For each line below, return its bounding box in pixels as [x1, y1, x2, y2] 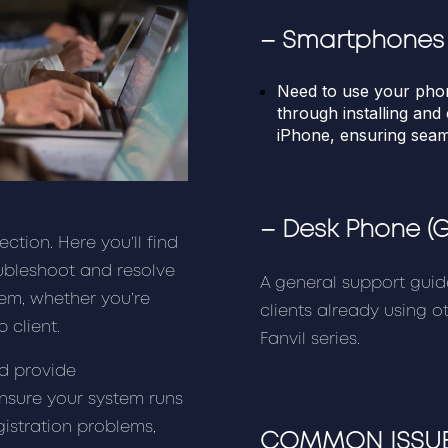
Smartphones [281, 30, 444, 52]
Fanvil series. [259, 331, 360, 347]
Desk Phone [281, 220, 420, 242]
